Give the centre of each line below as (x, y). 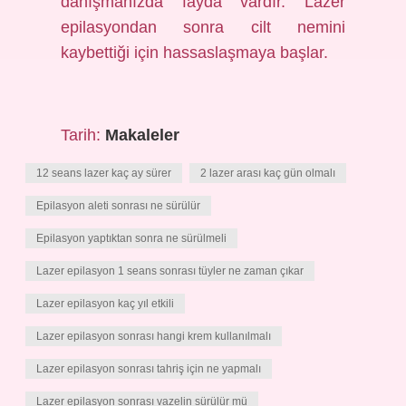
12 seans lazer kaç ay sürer (104, 173)
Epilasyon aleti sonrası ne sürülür (118, 206)
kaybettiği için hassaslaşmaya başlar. (195, 53)
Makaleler (143, 135)
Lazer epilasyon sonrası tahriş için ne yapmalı (149, 369)
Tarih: (83, 135)
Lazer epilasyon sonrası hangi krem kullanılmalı (154, 336)
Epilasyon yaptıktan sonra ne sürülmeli (131, 238)
